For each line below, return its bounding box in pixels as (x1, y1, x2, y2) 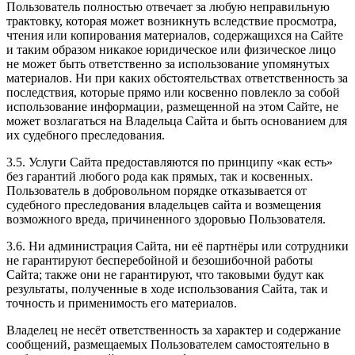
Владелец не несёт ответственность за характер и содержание (6, 323, 341, 337)
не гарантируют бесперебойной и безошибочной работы (6, 253, 313, 267)
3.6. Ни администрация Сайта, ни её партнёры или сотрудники (6, 239, 349, 253)
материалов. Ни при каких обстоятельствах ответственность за (6, 71, 348, 85)
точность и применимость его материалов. (6, 296, 237, 310)
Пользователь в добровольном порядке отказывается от (6, 183, 307, 197)
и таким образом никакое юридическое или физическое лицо (6, 42, 336, 56)
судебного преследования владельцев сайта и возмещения (6, 197, 321, 212)
